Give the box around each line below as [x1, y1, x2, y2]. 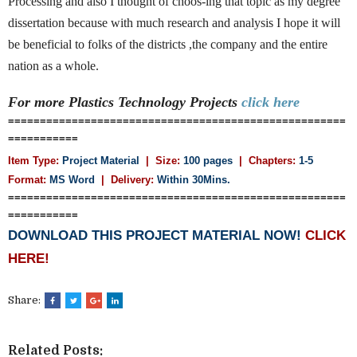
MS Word [49, 173, 95, 186]
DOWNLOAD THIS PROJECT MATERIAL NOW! [8, 226, 305, 243]
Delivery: [111, 173, 154, 186]
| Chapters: [239, 154, 296, 167]
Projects [190, 93, 241, 110]
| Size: [146, 154, 180, 167]
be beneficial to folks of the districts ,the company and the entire [8, 37, 328, 51]
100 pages [183, 154, 233, 167]
